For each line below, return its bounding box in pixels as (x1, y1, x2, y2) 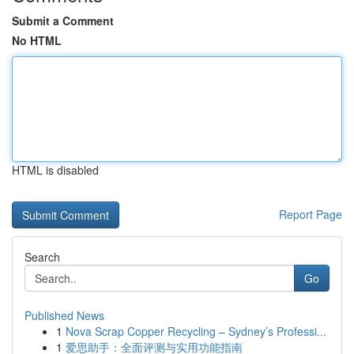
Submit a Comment (12, 13, 114, 28)
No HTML (12, 32, 62, 48)
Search (24, 249, 60, 265)
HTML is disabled (12, 162, 99, 178)
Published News (24, 307, 104, 323)
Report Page (279, 206, 342, 222)
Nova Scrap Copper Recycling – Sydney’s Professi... (66, 323, 326, 339)
